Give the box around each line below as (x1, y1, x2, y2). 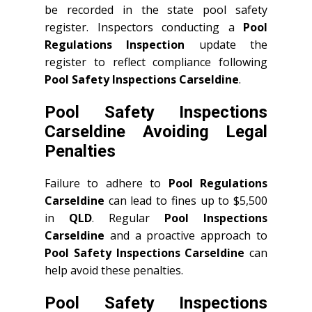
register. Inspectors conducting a (45, 19, 243, 35)
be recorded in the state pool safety (45, 2, 267, 17)
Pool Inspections (164, 210, 267, 226)
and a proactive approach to (104, 228, 267, 243)
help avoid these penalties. (45, 263, 183, 278)
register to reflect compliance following (45, 54, 267, 70)
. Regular (92, 210, 164, 226)
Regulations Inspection (45, 37, 185, 52)
